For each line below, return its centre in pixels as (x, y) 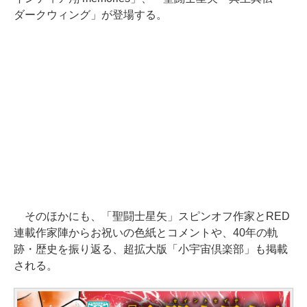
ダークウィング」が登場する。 (90, 14)
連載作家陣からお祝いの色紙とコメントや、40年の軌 (146, 232)
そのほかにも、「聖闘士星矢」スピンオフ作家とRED (152, 216)
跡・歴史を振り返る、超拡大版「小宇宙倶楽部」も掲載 (151, 249)
